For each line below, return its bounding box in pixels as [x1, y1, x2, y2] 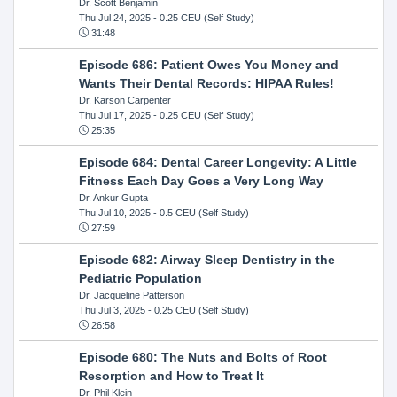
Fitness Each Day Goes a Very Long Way [78, 173, 323, 188]
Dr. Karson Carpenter [78, 94, 171, 105]
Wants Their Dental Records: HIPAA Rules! [78, 75, 334, 90]
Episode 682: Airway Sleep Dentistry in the [78, 252, 335, 267]
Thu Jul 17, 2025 [78, 109, 151, 121]
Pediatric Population [78, 270, 202, 285]
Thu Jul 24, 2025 [78, 12, 151, 23]
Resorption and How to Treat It [78, 368, 264, 383]
